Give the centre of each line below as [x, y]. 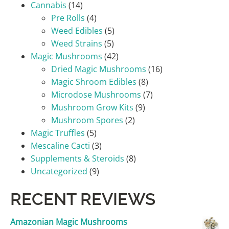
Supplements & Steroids [77, 158]
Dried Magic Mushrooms [99, 69]
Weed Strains [77, 43]
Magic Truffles [58, 133]
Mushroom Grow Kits [92, 107]
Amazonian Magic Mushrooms [69, 222]
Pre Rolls [68, 18]
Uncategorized [59, 171]
